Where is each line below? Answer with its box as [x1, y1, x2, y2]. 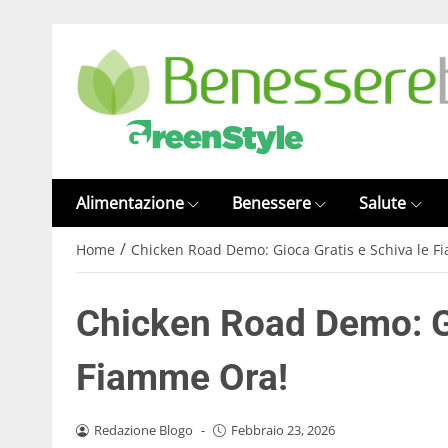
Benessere [232, 192, 312, 214]
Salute [359, 192, 407, 214]
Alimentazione [76, 192, 184, 214]
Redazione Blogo [93, 421, 193, 440]
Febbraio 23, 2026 [230, 421, 335, 440]
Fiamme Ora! [76, 356, 288, 400]
